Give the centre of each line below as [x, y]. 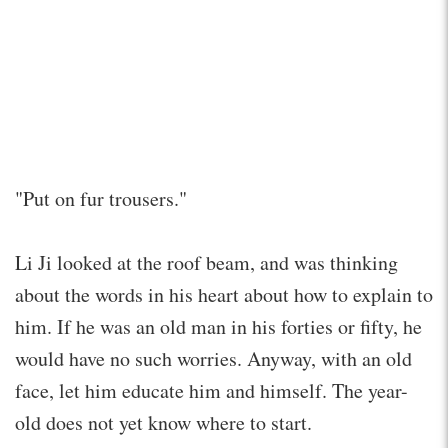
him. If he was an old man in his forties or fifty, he [218, 326]
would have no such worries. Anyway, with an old [213, 358]
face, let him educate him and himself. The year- [211, 390]
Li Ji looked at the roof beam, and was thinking [206, 262]
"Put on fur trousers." [101, 198]
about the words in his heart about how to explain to [224, 294]
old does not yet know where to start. [163, 422]
